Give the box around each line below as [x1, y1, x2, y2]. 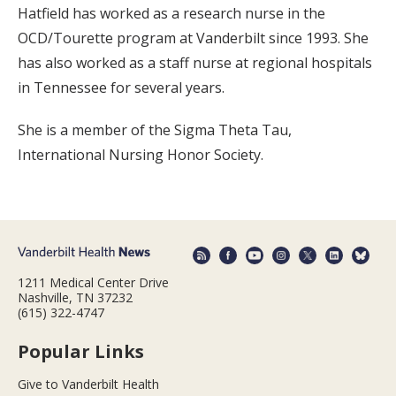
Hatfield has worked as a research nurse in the [18, 4, 325, 24]
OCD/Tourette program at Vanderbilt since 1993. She [18, 28, 369, 49]
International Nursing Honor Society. [18, 145, 263, 165]
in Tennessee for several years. [18, 78, 225, 98]
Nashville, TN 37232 [18, 288, 133, 306]
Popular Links [18, 339, 144, 363]
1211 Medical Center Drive [18, 273, 169, 291]
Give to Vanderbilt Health [18, 375, 159, 392]
